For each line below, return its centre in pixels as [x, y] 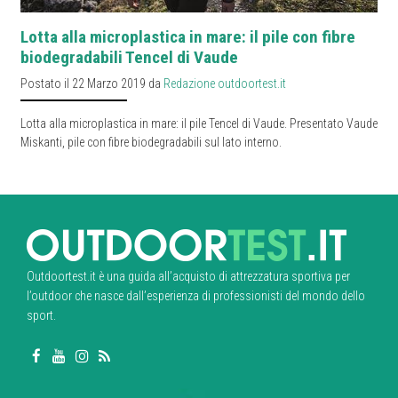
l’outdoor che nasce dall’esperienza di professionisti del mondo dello [196, 296]
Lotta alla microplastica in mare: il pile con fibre [188, 37]
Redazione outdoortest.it [225, 84]
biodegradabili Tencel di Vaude [129, 58]
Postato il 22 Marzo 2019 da [92, 84]
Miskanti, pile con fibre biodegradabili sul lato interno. [151, 143]
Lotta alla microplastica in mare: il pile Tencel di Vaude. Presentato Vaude [199, 124]
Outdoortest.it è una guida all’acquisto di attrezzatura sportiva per [188, 277]
